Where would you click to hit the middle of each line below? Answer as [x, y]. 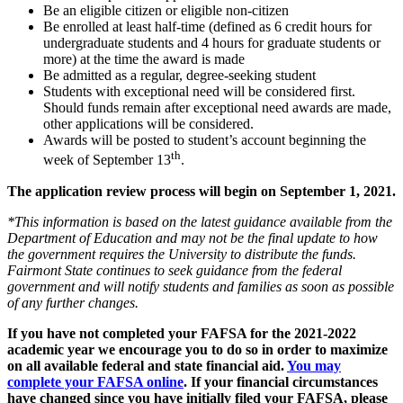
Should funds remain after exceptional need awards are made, [217, 108]
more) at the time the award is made [144, 59]
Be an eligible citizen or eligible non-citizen [166, 11]
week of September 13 [107, 160]
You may [314, 365]
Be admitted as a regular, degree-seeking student [179, 76]
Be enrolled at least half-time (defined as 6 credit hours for [207, 27]
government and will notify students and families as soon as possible [201, 286]
